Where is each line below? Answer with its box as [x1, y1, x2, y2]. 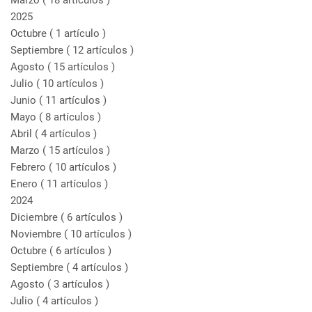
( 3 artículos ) [47, 278, 109, 290]
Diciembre [10, 211, 61, 224]
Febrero [10, 161, 49, 173]
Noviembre [10, 228, 64, 240]
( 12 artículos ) [66, 44, 134, 56]
